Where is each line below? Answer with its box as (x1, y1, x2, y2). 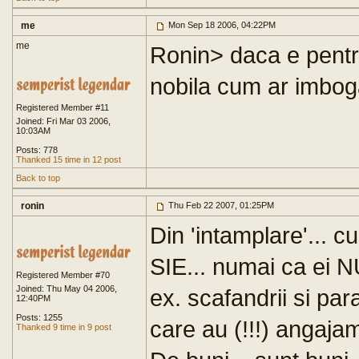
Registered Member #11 (16, 103, 109, 112)
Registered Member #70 (16, 270, 110, 280)
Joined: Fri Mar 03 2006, (16, 116, 111, 126)
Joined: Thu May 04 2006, (16, 284, 117, 293)
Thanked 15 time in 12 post (16, 155, 121, 164)
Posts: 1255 (16, 313, 63, 322)
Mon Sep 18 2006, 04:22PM (166, 20, 276, 30)
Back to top (16, 173, 60, 183)
